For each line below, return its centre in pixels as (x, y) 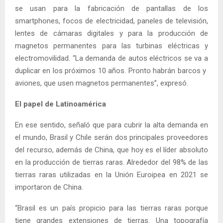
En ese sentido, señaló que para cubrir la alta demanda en (111, 125)
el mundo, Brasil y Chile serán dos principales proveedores (111, 137)
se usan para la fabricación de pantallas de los (111, 8)
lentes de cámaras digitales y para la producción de (111, 33)
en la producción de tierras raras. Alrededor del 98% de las (111, 162)
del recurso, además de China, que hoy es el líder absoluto (111, 150)
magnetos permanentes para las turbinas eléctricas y (111, 46)
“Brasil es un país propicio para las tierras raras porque (111, 208)
